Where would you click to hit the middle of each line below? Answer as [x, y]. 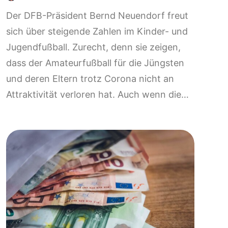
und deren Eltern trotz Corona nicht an [90, 78]
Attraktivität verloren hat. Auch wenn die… [97, 94]
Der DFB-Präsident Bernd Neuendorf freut [97, 15]
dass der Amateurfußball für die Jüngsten [95, 63]
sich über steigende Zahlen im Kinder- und [97, 31]
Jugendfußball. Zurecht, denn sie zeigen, [93, 47]
